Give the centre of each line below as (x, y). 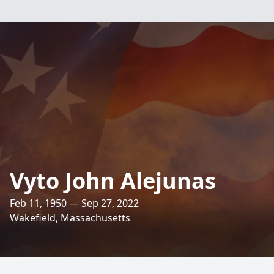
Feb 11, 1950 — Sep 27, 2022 (74, 203)
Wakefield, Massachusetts (70, 218)
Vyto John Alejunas (113, 181)
